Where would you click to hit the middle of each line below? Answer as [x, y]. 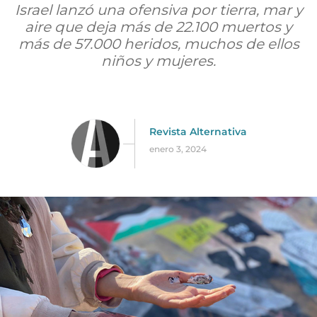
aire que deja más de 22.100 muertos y [158, 27]
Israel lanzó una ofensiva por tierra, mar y [158, 10]
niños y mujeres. [158, 61]
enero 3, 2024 [178, 149]
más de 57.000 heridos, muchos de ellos [158, 44]
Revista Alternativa [198, 131]
